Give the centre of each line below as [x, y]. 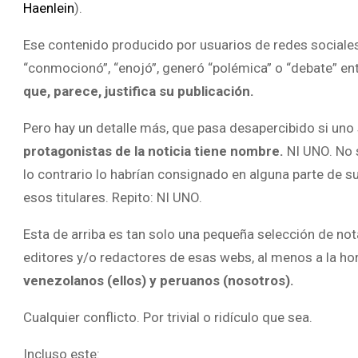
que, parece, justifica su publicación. [139, 91]
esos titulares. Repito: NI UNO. [113, 197]
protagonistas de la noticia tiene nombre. [153, 151]
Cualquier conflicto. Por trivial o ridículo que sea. [168, 317]
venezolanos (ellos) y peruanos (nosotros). [159, 280]
